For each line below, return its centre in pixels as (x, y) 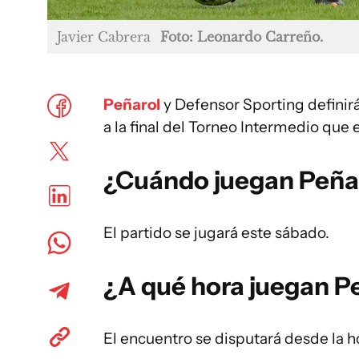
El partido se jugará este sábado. (216, 232)
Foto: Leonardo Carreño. (242, 36)
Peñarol (132, 104)
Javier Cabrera (104, 36)
